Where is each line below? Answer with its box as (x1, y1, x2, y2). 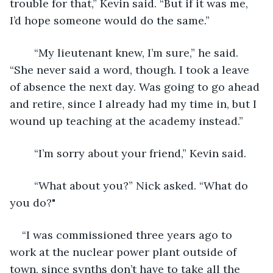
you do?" (10, 195, 58, 210)
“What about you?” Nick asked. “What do (22, 178, 34, 193)
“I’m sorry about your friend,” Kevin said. (34, 146, 246, 160)
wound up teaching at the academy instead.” (10, 113, 243, 128)
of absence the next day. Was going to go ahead (10, 79, 263, 94)
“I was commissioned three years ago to (22, 227, 235, 242)
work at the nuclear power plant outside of (10, 244, 239, 259)
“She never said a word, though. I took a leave (10, 62, 252, 77)
